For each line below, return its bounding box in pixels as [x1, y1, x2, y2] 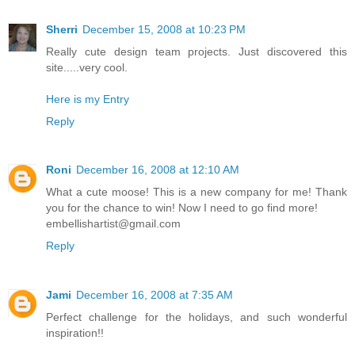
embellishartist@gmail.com [46, 217, 181, 231]
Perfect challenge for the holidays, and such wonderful [46, 311, 347, 324]
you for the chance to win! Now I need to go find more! [46, 201, 318, 215]
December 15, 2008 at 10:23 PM [82, 22, 246, 36]
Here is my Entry [46, 92, 129, 105]
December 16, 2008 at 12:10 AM [76, 163, 239, 177]
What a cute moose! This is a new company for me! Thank [46, 185, 347, 199]
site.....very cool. [46, 60, 128, 74]
